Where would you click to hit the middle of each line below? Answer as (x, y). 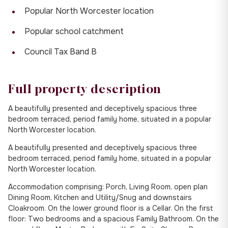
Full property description (85, 89)
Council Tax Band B (61, 51)
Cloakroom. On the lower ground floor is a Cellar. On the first (111, 208)
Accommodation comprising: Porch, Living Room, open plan (108, 187)
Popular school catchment (74, 31)
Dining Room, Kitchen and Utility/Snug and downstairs (100, 197)
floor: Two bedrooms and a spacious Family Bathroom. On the (113, 219)
